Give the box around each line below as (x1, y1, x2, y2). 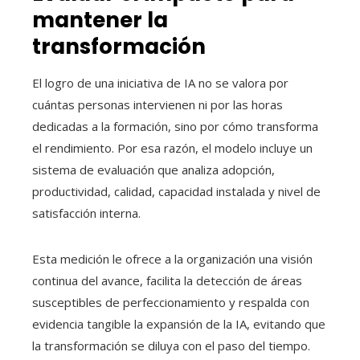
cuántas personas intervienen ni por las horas (32, 96, 283, 113)
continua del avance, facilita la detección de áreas (32, 272, 302, 289)
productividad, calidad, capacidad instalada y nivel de (32, 183, 321, 200)
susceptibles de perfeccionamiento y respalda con (32, 294, 309, 311)
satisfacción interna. (32, 205, 141, 222)
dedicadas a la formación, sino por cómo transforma (32, 118, 318, 135)
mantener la (32, 6, 168, 35)
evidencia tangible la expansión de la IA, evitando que (32, 316, 325, 333)
